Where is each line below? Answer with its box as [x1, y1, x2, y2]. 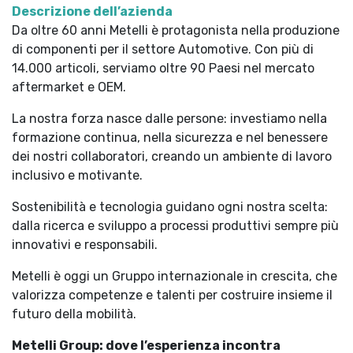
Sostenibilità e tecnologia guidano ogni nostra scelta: [12, 199, 328, 214]
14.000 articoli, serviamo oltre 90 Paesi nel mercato [12, 61, 314, 76]
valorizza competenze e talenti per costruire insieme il [12, 288, 333, 303]
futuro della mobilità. [12, 307, 136, 321]
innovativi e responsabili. [12, 237, 158, 252]
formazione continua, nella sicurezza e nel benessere [12, 130, 328, 145]
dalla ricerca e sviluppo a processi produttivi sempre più [12, 218, 339, 233]
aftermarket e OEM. [12, 80, 126, 95]
